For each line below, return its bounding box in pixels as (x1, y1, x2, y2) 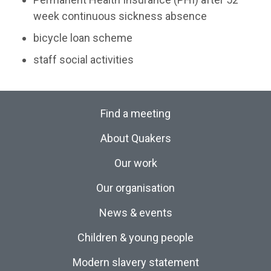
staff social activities (33, 53, 134, 66)
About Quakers (100, 131, 171, 145)
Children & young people (77, 230, 194, 244)
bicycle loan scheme (33, 31, 132, 44)
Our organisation (96, 181, 175, 194)
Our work (114, 156, 157, 169)
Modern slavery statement (72, 255, 199, 269)
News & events (99, 206, 172, 219)
